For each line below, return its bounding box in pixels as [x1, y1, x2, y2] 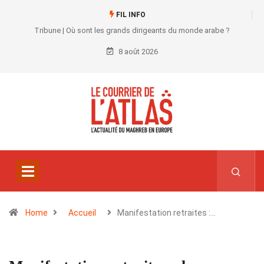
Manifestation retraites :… [117, 208, 216, 218]
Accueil [68, 208, 96, 218]
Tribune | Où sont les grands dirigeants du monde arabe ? [34, 26, 230, 35]
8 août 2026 [116, 47, 158, 56]
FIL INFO [114, 11, 146, 19]
